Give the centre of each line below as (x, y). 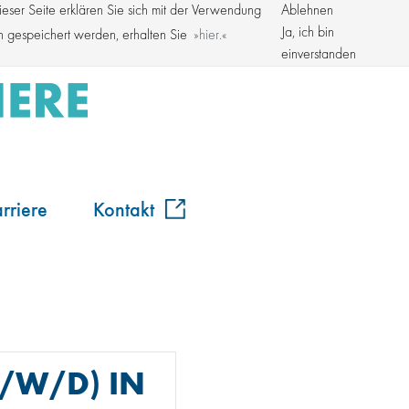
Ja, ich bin (308, 33)
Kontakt (126, 208)
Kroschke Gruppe (318, 18)
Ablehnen (307, 11)
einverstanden (319, 55)
